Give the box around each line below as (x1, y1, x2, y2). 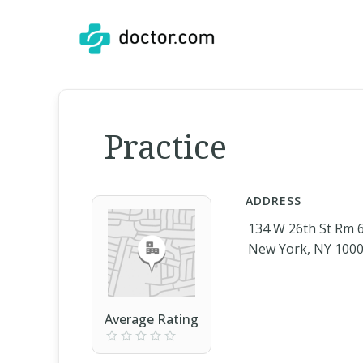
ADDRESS (246, 193, 301, 208)
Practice (104, 124, 227, 169)
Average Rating (105, 310, 199, 328)
